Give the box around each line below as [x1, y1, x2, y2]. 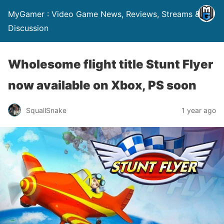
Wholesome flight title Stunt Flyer [8, 57, 213, 71]
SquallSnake [26, 105, 66, 114]
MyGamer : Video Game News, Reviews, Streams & [8, 9, 200, 19]
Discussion [8, 23, 48, 33]
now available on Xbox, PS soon [8, 78, 196, 92]
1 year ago [181, 105, 216, 114]
